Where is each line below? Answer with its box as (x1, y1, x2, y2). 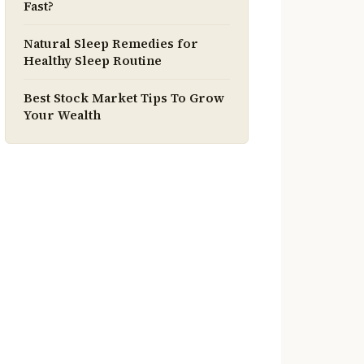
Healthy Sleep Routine (24, 52, 162, 69)
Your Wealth (24, 106, 101, 123)
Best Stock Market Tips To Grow (24, 89, 224, 106)
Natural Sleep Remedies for (24, 35, 198, 52)
